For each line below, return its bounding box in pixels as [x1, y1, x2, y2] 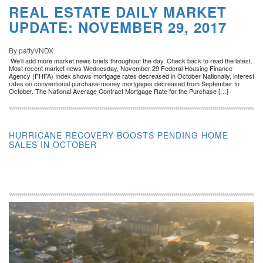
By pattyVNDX [9, 45, 53, 55]
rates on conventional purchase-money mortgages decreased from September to [9, 78, 240, 88]
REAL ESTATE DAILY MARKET [9, 1, 227, 22]
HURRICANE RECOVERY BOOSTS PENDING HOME [9, 129, 228, 141]
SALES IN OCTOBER [9, 138, 97, 150]
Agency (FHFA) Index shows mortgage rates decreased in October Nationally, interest [9, 70, 254, 80]
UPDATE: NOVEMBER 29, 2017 [9, 16, 227, 37]
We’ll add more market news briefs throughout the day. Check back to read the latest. [9, 55, 252, 65]
